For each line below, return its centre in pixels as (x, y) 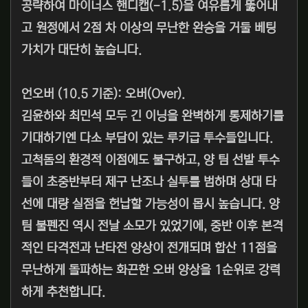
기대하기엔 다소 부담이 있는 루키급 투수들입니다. (147, 139)
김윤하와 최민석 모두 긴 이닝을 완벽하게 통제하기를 (153, 117)
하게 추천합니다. (63, 293)
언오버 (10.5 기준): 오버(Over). (103, 95)
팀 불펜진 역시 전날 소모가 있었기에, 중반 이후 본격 (152, 227)
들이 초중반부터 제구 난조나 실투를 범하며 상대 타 (149, 183)
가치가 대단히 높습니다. (81, 51)
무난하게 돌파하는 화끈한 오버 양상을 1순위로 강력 (151, 271)
